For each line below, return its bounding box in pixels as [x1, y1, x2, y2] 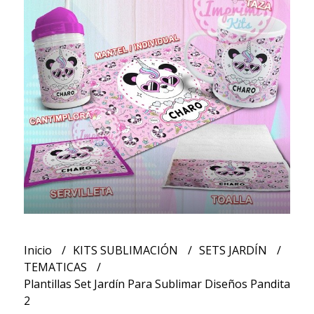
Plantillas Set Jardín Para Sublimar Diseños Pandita [23, 275, 290, 292]
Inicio [23, 242, 55, 258]
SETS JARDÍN [198, 242, 270, 258]
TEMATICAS [23, 259, 90, 275]
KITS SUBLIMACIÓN [72, 242, 181, 258]
